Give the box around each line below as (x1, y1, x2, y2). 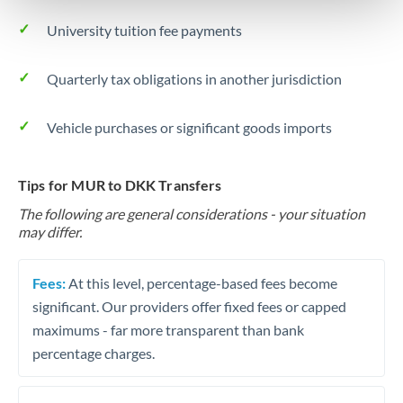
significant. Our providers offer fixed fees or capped (32, 297, 346, 315)
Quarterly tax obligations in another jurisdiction (47, 70, 342, 87)
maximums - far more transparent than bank (32, 320, 304, 338)
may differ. (18, 223, 82, 240)
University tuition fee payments (47, 22, 242, 39)
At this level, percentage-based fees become (66, 273, 337, 291)
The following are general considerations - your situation (18, 205, 365, 222)
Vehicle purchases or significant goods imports (47, 119, 332, 136)
